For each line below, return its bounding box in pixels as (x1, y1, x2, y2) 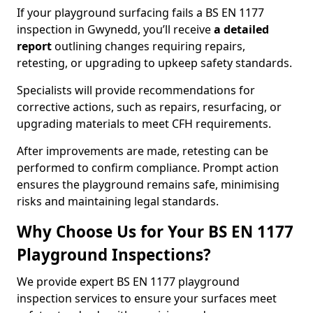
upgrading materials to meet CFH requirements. (17, 116, 271, 131)
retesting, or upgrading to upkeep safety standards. (17, 55, 292, 71)
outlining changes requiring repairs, (52, 38, 245, 54)
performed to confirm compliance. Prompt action (17, 160, 279, 175)
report (17, 38, 52, 54)
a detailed (214, 22, 269, 37)
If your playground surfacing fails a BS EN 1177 (17, 5, 264, 20)
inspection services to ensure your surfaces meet (17, 291, 277, 306)
